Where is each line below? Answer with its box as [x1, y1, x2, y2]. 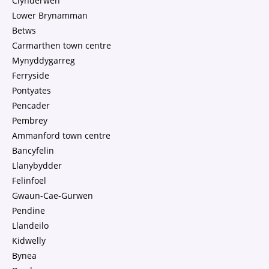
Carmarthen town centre [12, 40, 111, 51]
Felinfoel [12, 175, 46, 186]
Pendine [12, 205, 45, 216]
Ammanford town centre [12, 130, 110, 141]
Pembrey [12, 115, 47, 126]
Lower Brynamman [12, 10, 88, 21]
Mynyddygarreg [12, 55, 75, 66]
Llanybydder [12, 160, 62, 171]
